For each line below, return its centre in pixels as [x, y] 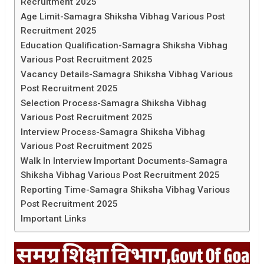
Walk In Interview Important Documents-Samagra [124, 161]
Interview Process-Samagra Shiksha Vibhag [113, 132]
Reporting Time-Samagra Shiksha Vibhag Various [125, 190]
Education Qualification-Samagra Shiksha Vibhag [124, 46]
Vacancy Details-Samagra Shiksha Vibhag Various [127, 75]
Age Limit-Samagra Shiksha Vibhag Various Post [123, 17]
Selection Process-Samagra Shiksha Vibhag [113, 103]
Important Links [53, 219]
